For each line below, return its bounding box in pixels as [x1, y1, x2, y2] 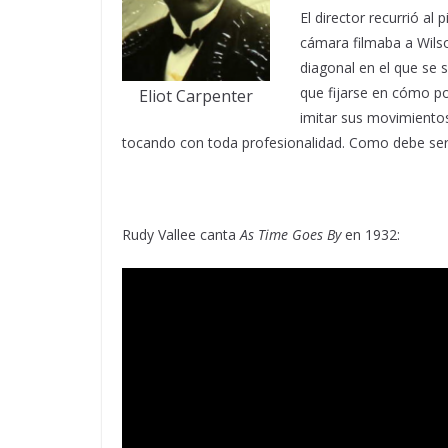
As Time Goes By [240, 224, 341, 244]
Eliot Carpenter [139, 84, 253, 107]
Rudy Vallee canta [122, 224, 240, 244]
